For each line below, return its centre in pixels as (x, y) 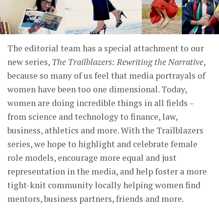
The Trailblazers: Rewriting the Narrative (128, 62)
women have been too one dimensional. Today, (97, 89)
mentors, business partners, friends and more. (96, 198)
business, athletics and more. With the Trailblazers (105, 130)
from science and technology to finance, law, (92, 116)
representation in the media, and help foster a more (107, 171)
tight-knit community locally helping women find (104, 185)
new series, (30, 62)
